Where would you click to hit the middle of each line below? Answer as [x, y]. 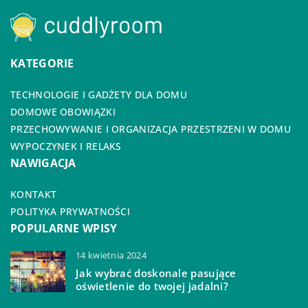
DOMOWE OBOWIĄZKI [63, 111]
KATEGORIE [42, 63]
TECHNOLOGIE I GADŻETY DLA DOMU [99, 94]
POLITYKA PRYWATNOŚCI [70, 211]
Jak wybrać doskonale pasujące [156, 273]
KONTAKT [34, 194]
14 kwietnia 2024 [111, 255]
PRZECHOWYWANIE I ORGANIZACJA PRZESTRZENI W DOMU [151, 129]
